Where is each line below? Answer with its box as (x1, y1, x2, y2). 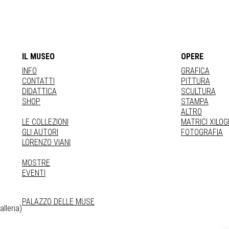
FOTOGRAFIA (181, 127, 223, 137)
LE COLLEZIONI (22, 117, 68, 127)
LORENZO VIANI (22, 138, 71, 147)
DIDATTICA (22, 86, 57, 96)
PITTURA (181, 76, 210, 86)
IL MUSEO (22, 52, 55, 61)
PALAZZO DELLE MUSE (22, 197, 95, 207)
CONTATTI (22, 76, 55, 86)
